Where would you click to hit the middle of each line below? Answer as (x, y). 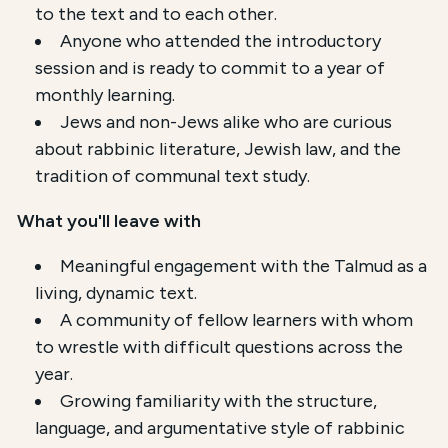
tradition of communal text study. (173, 176)
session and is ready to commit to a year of (210, 68)
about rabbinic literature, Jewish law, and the (218, 149)
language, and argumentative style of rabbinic (220, 428)
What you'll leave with (109, 221)
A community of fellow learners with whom (237, 320)
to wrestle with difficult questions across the (219, 347)
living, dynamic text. (116, 293)
